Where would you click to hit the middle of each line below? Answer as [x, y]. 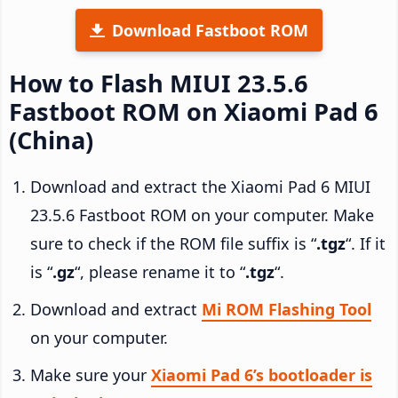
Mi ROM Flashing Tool [287, 309]
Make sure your [91, 374]
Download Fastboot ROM [210, 30]
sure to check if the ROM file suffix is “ [173, 243]
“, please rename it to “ [160, 271]
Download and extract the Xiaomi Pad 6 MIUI [200, 186]
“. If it [366, 243]
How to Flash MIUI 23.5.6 [159, 83]
